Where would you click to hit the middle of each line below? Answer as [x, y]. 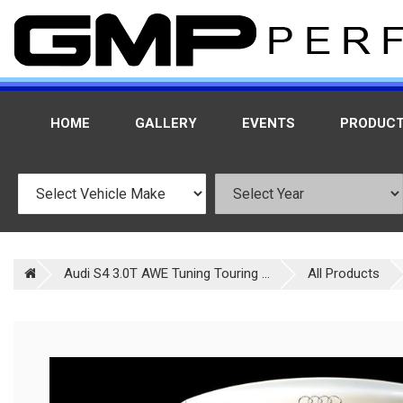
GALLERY [166, 123]
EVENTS [269, 123]
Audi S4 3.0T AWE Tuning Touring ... [167, 273]
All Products [344, 273]
